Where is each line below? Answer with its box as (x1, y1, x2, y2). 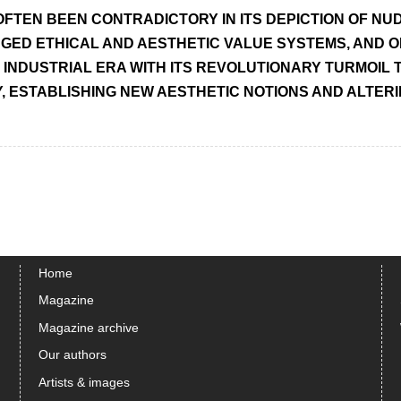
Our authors (38, 347, 107, 363)
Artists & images (38, 374, 131, 389)
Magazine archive (38, 320, 140, 335)
